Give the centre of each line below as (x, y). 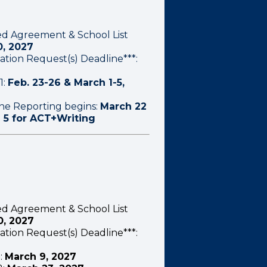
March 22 (123, 106)
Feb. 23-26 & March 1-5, (66, 83)
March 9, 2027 (40, 257)
